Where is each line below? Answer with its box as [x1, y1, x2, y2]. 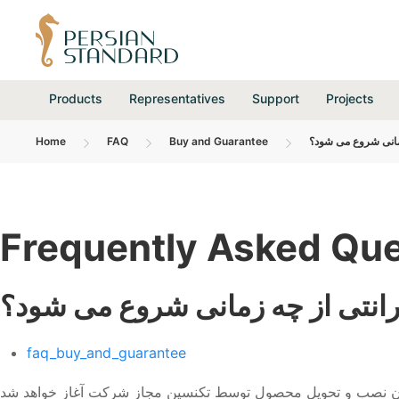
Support [252, 91, 299, 106]
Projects [326, 91, 374, 106]
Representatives [129, 91, 225, 106]
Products [49, 91, 102, 106]
